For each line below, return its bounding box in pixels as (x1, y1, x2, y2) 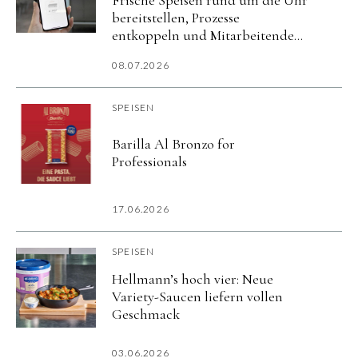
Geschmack (112, 305, 180, 324)
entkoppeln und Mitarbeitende (112, 26, 294, 44)
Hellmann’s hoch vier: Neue (112, 270, 273, 288)
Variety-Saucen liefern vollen (112, 288, 283, 306)
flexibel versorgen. (112, 43, 218, 62)
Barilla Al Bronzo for (112, 135, 235, 153)
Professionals (112, 153, 187, 171)
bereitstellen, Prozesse (112, 8, 240, 26)
